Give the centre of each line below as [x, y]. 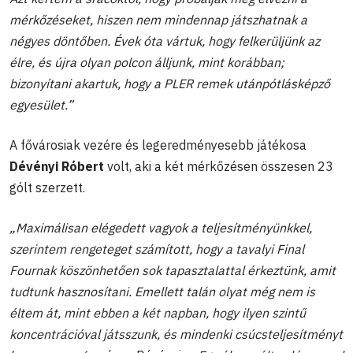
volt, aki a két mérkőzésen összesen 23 [219, 166]
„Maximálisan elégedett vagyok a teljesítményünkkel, [161, 227]
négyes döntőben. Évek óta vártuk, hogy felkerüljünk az [165, 41]
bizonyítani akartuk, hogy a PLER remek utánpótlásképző [170, 83]
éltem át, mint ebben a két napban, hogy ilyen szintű [158, 312]
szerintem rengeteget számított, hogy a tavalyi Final [157, 249]
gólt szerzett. [47, 187]
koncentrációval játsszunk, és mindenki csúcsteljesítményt [176, 334]
